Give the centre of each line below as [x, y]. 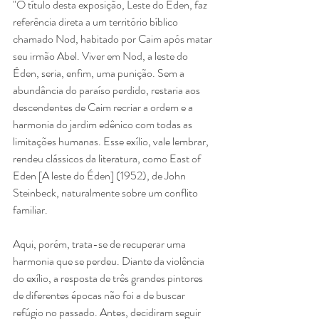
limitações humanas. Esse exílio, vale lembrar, [112, 141]
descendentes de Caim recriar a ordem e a [104, 107]
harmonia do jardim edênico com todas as [104, 124]
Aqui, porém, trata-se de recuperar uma [100, 244]
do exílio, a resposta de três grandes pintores [109, 278]
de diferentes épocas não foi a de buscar [100, 295]
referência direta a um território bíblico [96, 21]
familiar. [30, 209]
